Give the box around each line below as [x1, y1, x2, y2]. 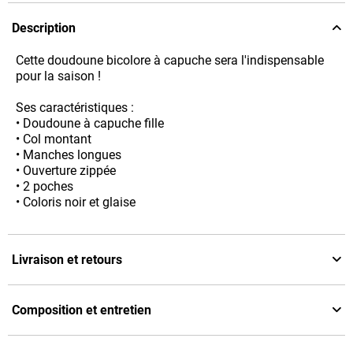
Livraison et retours [12, 251, 122, 267]
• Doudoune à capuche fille [16, 115, 164, 131]
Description [12, 20, 76, 35]
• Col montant [16, 131, 91, 147]
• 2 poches [16, 178, 73, 194]
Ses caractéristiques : [16, 99, 134, 115]
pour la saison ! [16, 68, 101, 84]
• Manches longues [16, 147, 121, 162]
